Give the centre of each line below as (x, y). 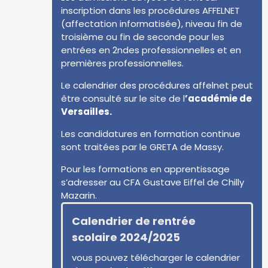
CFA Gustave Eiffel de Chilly (184, 182)
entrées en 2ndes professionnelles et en (151, 50)
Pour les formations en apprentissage (145, 169)
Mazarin (78, 195)
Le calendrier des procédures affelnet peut (157, 85)
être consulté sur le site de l (123, 98)
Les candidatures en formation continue (151, 134)
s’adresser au (92, 182)
